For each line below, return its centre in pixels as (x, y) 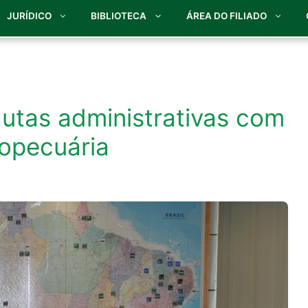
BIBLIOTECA (119, 16)
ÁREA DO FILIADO (226, 16)
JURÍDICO (29, 16)
